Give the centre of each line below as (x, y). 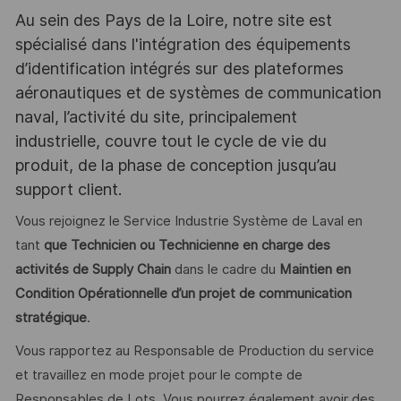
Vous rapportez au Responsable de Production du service (194, 350)
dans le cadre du (225, 270)
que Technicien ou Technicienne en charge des (187, 246)
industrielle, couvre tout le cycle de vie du (171, 141)
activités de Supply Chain (93, 270)
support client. (68, 189)
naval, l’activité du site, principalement (156, 116)
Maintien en (315, 270)
